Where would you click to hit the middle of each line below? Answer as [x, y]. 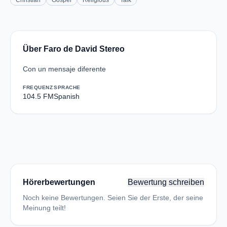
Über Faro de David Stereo [74, 49]
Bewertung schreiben [166, 182]
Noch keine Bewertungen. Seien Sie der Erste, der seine [113, 198]
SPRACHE [67, 87]
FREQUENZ [38, 87]
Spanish [67, 96]
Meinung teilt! [44, 208]
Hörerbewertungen [59, 182]
